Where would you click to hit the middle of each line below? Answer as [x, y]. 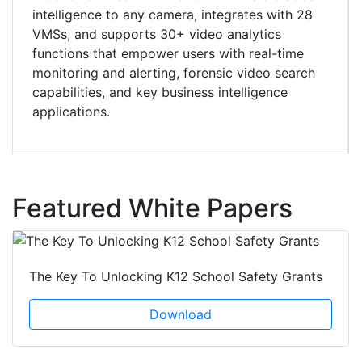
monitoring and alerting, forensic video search [174, 72]
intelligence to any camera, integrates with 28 [173, 14]
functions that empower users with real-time [168, 53]
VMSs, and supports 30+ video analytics [157, 34]
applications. [71, 111]
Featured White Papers [152, 208]
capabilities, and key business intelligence [160, 92]
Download [181, 314]
